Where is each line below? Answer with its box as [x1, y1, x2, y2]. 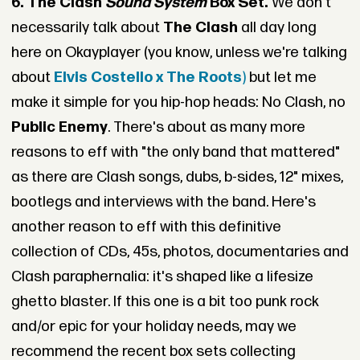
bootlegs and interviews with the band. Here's [10, 193, 316, 212]
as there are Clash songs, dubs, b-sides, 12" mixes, [10, 168, 343, 187]
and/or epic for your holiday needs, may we [10, 317, 297, 337]
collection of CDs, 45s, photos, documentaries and [10, 243, 349, 262]
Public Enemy [10, 118, 108, 137]
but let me [245, 68, 317, 88]
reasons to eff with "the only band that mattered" [10, 143, 340, 162]
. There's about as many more [107, 118, 305, 137]
